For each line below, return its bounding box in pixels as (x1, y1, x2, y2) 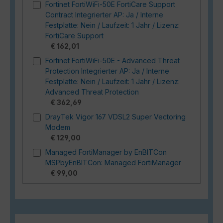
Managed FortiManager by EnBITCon (45, 147, 167, 156)
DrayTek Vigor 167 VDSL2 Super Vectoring (45, 112, 186, 121)
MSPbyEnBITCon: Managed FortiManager (45, 158, 181, 167)
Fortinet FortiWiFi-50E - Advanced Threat (45, 56, 180, 65)
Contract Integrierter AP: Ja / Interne (45, 10, 163, 19)
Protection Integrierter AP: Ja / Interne (45, 66, 169, 75)
